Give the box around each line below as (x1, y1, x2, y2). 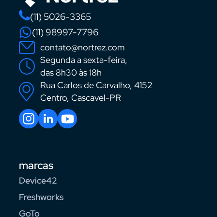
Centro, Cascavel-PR (40, 92, 121, 104)
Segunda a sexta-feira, (40, 54, 127, 66)
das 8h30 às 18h (40, 67, 102, 78)
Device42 (19, 175, 57, 186)
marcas (19, 158, 53, 173)
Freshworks (19, 191, 63, 203)
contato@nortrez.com (40, 42, 124, 53)
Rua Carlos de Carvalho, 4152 (40, 79, 153, 91)
